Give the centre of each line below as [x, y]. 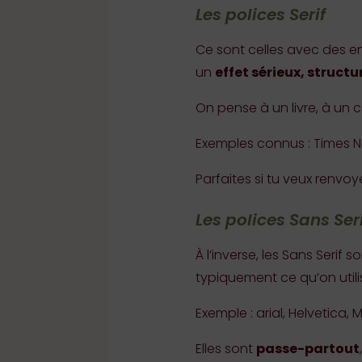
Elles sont [225, 349]
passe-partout [307, 349]
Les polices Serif [260, 15]
